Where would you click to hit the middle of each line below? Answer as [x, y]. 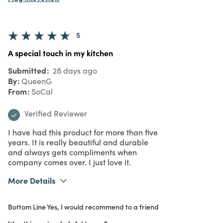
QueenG [37, 81]
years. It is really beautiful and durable [78, 142]
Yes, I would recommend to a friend [102, 206]
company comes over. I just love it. [69, 162]
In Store [91, 211]
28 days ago [74, 70]
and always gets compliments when [72, 152]
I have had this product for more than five [83, 132]
